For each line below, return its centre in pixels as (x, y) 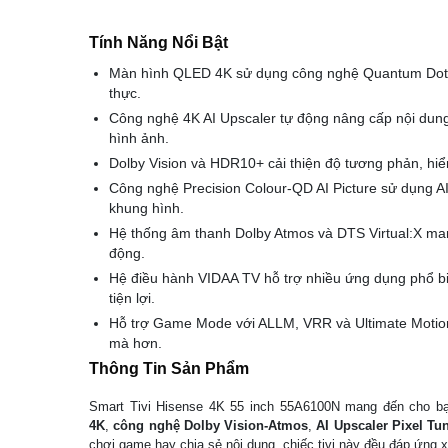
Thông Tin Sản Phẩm (169, 368)
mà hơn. (135, 343)
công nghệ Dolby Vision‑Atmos (211, 425)
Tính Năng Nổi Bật (158, 42)
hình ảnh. (139, 138)
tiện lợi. (132, 298)
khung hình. (146, 208)
